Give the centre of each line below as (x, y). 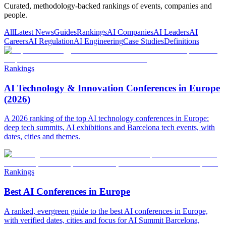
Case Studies (144, 41)
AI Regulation (51, 41)
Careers (16, 41)
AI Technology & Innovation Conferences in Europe (112, 88)
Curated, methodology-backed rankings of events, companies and (108, 6)
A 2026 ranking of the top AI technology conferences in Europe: (106, 119)
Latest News (34, 32)
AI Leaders (171, 32)
